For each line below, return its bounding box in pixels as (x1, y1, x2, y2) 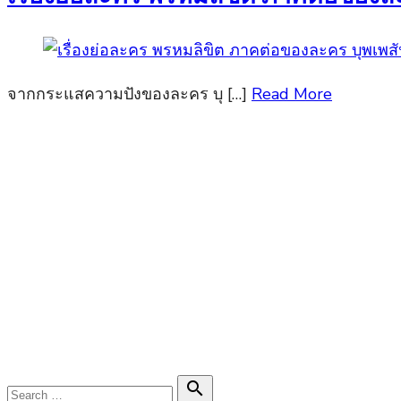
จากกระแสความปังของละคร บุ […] (7, 82, 252, 105)
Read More (252, 82, 332, 105)
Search (6, 376, 55, 398)
